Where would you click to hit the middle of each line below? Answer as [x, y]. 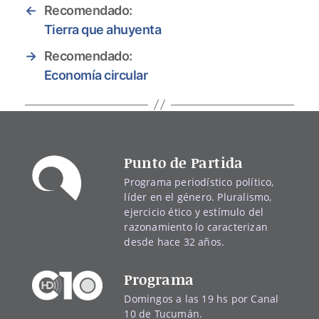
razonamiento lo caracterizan [196, 226]
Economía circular [96, 75]
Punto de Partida [184, 162]
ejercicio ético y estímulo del [194, 211]
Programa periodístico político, [199, 182]
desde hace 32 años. [174, 241]
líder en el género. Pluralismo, [198, 197]
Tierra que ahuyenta [103, 29]
